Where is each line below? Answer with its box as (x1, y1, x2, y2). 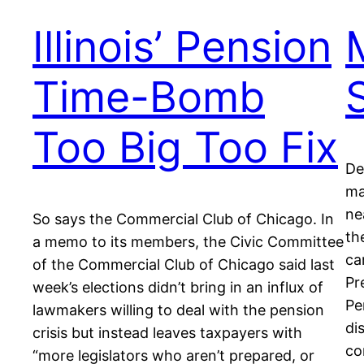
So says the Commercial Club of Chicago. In (32, 210, 334, 228)
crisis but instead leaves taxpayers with (32, 324, 302, 342)
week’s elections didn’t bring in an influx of (32, 279, 323, 297)
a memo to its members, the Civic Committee (32, 233, 344, 251)
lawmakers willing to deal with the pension (32, 301, 324, 319)
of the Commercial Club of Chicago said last (32, 256, 335, 274)
